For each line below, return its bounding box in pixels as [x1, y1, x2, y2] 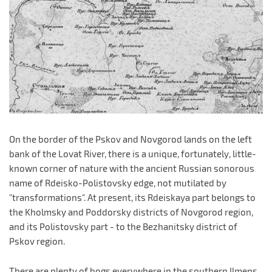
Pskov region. [9, 235, 65, 246]
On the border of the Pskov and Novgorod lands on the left [9, 133, 252, 144]
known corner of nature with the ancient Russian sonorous [9, 162, 254, 174]
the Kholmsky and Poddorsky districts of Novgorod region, [9, 206, 253, 217]
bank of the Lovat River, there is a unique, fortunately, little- [9, 148, 256, 159]
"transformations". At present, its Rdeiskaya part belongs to [9, 191, 256, 203]
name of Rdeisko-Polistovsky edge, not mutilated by [9, 177, 226, 188]
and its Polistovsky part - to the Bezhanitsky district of [9, 220, 237, 232]
